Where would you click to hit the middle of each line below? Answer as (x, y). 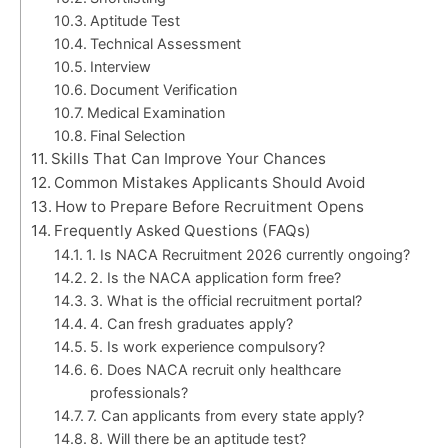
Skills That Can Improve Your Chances (189, 158)
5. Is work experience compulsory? (207, 346)
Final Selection (137, 135)
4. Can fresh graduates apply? (191, 323)
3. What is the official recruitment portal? (225, 300)
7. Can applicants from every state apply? (225, 415)
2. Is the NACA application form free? (215, 277)
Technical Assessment (165, 43)
